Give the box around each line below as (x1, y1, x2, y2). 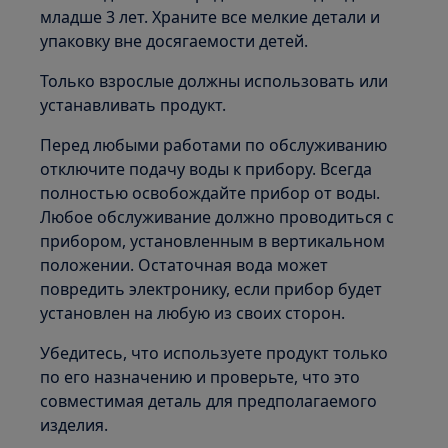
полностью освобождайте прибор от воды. (40, 182, 381, 204)
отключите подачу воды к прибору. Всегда (40, 158, 373, 180)
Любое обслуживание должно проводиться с (40, 206, 395, 228)
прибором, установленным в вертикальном (40, 230, 386, 252)
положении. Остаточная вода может (40, 254, 329, 276)
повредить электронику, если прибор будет (40, 278, 383, 300)
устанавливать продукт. (40, 94, 227, 116)
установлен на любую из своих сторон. (40, 302, 346, 324)
